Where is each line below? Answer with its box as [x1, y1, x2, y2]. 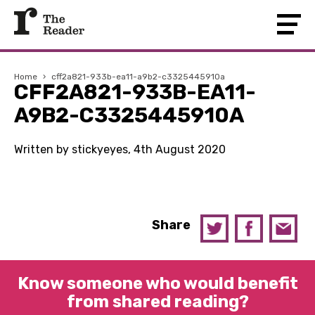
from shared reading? [66, 292, 249, 311]
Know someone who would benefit [17, 274, 298, 293]
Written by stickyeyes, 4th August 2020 [14, 143, 226, 156]
